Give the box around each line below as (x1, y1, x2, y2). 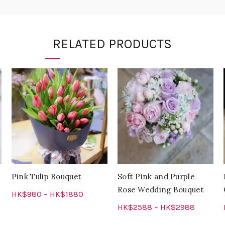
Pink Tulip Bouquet (11, 172, 82, 182)
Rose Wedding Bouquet (117, 185, 204, 195)
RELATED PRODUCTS (53, 36, 172, 52)
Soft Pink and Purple (117, 172, 195, 182)
